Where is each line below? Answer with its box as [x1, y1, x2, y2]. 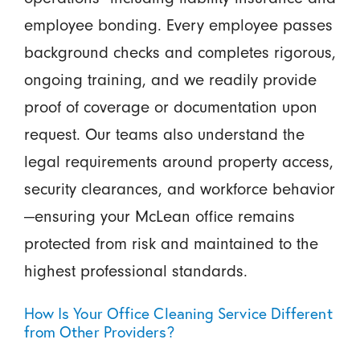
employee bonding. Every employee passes [23, 14, 333, 35]
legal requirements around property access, [23, 151, 333, 171]
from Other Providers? [23, 321, 174, 342]
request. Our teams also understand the [23, 124, 305, 144]
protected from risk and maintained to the [23, 233, 318, 253]
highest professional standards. [23, 260, 247, 280]
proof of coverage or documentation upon [23, 96, 317, 117]
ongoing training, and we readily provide [23, 69, 317, 89]
